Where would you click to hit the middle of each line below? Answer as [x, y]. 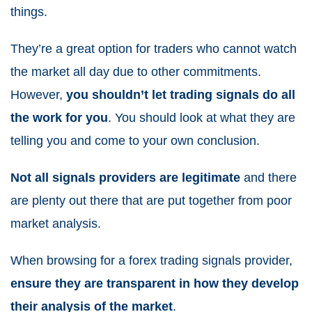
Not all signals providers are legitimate [125, 178]
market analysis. [56, 224]
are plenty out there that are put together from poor [151, 201]
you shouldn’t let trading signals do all [181, 95]
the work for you [59, 118]
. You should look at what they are [202, 118]
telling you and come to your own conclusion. [135, 141]
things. [29, 12]
